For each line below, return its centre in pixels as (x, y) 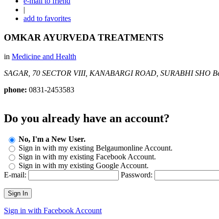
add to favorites (47, 19)
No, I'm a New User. (52, 139)
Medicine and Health (44, 56)
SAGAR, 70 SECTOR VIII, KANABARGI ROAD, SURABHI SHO (107, 73)
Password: (137, 175)
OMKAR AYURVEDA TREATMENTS (84, 38)
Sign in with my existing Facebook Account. (87, 156)
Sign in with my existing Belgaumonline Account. (96, 148)
